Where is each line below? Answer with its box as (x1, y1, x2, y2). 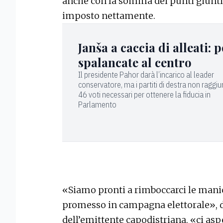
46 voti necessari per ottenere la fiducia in (78, 89, 211, 100)
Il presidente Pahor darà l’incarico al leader (78, 69, 214, 80)
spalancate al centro (78, 54, 192, 70)
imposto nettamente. (62, 9, 155, 21)
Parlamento (78, 99, 116, 110)
